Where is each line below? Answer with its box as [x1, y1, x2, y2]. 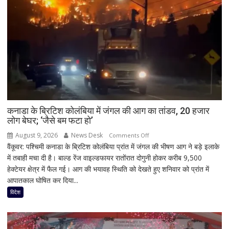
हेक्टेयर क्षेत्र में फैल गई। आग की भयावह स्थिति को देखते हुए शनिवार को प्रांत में [7, 164, 210, 174]
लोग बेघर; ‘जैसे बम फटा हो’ [7, 114, 94, 126]
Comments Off [109, 131, 149, 139]
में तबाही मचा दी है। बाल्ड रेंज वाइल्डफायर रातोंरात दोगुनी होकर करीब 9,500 [7, 152, 202, 163]
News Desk [70, 130, 103, 140]
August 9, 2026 [14, 130, 58, 140]
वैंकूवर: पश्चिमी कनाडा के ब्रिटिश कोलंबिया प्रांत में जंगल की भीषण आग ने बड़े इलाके [7, 141, 220, 151]
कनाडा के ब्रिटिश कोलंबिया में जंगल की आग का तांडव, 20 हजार [7, 105, 210, 116]
